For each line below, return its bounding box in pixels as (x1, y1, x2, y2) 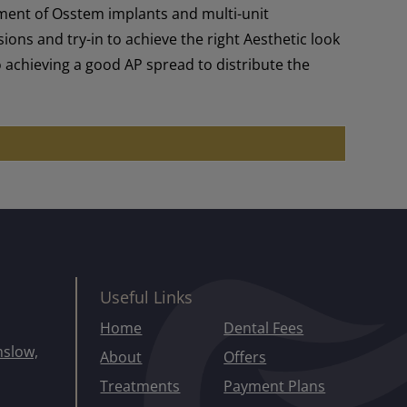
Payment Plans (223, 375, 326, 396)
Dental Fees (223, 317, 304, 338)
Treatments (100, 375, 181, 396)
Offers (223, 346, 267, 367)
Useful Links (100, 285, 194, 308)
